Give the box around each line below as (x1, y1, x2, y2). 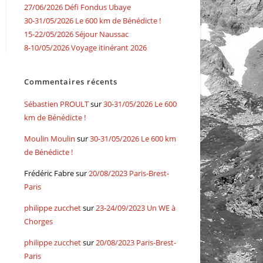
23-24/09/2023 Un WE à (96, 202, 176, 213)
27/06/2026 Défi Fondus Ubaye (24, 1, 131, 12)
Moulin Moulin (24, 133, 76, 144)
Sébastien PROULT (24, 98, 89, 109)
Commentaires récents (24, 76, 118, 87)
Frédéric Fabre (24, 167, 75, 178)
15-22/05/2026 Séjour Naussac (24, 28, 129, 39)
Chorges (24, 215, 53, 227)
